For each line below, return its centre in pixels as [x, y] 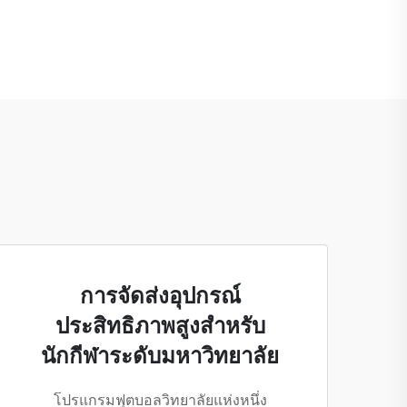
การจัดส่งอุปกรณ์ [160, 296]
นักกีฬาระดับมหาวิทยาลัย [160, 356]
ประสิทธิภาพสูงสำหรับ [160, 326]
